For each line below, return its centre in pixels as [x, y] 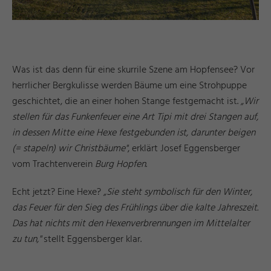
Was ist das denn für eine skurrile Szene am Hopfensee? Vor [133, 70]
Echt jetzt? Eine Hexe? [58, 192]
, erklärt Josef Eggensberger [184, 149]
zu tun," [27, 239]
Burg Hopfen [120, 164]
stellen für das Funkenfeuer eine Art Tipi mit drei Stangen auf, [135, 117]
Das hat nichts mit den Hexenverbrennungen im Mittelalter [131, 224]
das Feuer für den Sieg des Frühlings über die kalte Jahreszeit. [135, 208]
